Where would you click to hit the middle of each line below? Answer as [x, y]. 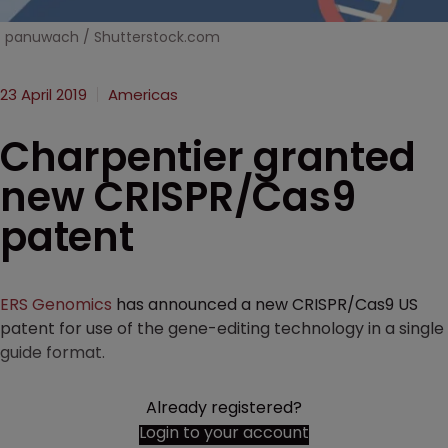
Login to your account [224, 433]
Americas [143, 95]
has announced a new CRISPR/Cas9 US [265, 305]
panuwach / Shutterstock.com [112, 37]
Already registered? [224, 408]
